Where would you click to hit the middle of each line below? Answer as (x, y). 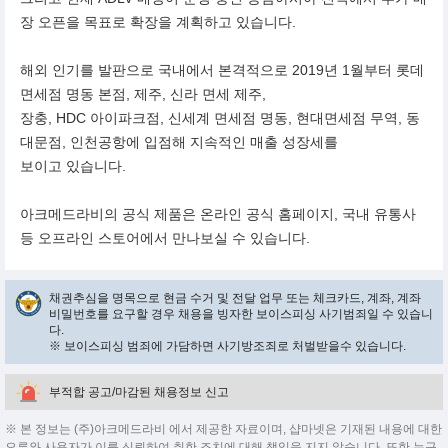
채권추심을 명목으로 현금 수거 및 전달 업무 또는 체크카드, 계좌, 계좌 (235, 298)
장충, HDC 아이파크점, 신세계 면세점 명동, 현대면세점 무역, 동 (220, 118)
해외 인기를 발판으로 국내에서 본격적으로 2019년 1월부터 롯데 (222, 70)
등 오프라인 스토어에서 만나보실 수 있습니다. (165, 238)
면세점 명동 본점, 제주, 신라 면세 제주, (143, 94)
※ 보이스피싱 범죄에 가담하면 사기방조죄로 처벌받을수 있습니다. (227, 346)
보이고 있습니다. (73, 166)
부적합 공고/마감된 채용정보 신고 (139, 392)
